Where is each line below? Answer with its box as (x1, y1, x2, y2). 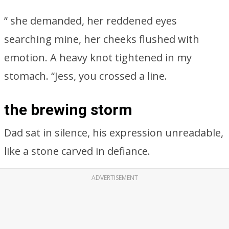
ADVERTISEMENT (91, 173, 138, 182)
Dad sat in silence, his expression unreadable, (4, 126, 223, 140)
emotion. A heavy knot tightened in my (4, 51, 192, 64)
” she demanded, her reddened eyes (4, 14, 177, 28)
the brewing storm (4, 101, 132, 119)
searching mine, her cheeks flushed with (4, 32, 199, 46)
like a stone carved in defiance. (4, 144, 150, 158)
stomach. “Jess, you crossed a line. (4, 69, 167, 83)
